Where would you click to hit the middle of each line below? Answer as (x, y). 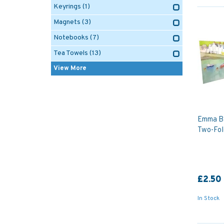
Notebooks (71, 38)
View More (70, 68)
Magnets (67, 22)
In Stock (208, 198)
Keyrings (67, 7)
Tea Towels (71, 53)
